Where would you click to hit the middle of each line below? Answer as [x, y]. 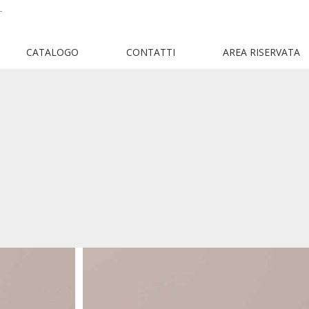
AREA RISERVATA [261, 52]
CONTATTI [150, 52]
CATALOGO [52, 52]
